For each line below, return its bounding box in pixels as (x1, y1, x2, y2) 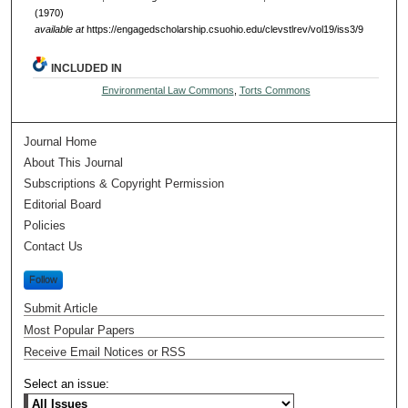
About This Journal (24, 155, 124, 169)
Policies (24, 218, 66, 232)
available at (34, 23, 84, 35)
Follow (29, 273, 58, 285)
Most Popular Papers (24, 322, 136, 337)
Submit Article (24, 301, 98, 315)
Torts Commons (239, 84, 311, 96)
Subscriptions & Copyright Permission (24, 176, 225, 190)
